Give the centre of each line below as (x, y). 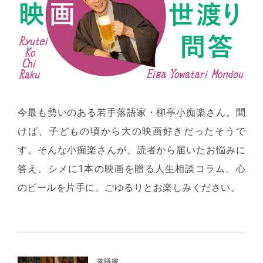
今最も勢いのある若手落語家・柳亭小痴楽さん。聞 (131, 112)
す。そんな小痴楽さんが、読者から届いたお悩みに (131, 150)
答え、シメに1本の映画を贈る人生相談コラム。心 (131, 168)
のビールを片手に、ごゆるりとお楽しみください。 (129, 187)
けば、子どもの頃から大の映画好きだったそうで (131, 131)
